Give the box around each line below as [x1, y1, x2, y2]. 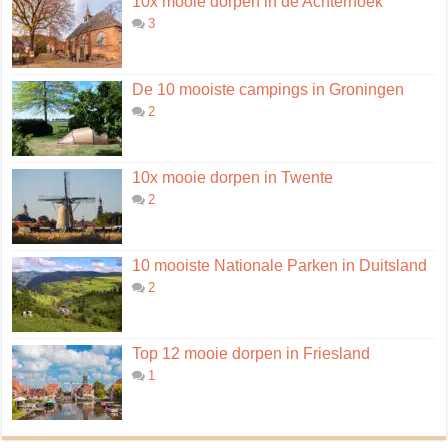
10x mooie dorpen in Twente [132, 169, 334, 187]
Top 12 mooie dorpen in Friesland [132, 345, 371, 363]
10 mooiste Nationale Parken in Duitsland [132, 257, 428, 275]
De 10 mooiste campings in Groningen [132, 81, 405, 99]
